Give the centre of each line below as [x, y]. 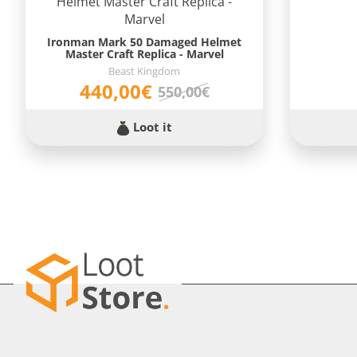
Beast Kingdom [145, 71]
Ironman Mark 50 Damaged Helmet [145, 42]
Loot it [151, 127]
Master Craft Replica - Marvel [144, 54]
